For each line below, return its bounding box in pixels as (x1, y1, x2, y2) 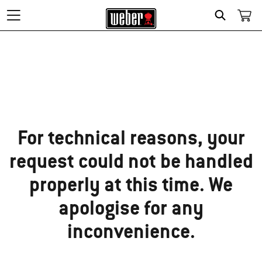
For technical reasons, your (17, 125, 245, 150)
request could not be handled (9, 148, 253, 174)
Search (222, 23, 247, 34)
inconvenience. (67, 218, 195, 244)
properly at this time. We (29, 171, 233, 197)
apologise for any (58, 195, 204, 220)
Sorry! (5, 61, 36, 77)
